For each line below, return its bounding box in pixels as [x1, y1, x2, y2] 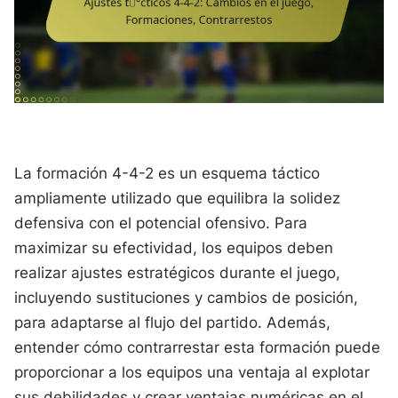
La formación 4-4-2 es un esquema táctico [14, 164, 321, 182]
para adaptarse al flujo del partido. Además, [14, 314, 331, 331]
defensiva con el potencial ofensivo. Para [14, 214, 308, 232]
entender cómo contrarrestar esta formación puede [14, 338, 381, 356]
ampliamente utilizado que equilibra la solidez [14, 189, 341, 207]
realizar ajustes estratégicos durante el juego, [14, 264, 341, 282]
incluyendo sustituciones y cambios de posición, [14, 289, 359, 306]
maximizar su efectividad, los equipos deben [14, 239, 334, 257]
